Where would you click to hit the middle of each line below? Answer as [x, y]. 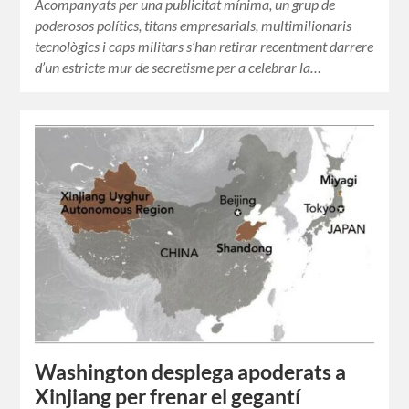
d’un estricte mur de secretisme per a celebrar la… [178, 68]
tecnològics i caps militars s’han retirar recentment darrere [204, 47]
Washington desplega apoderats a [191, 372]
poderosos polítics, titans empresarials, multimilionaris [194, 26]
